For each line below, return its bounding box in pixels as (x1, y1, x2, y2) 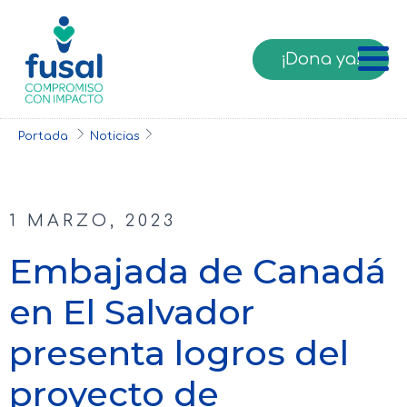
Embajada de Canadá (9, 249, 386, 293)
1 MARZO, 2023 (9, 211, 176, 230)
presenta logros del (9, 331, 349, 374)
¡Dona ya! (281, 49, 361, 68)
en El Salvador (9, 290, 254, 333)
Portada (18, 129, 72, 143)
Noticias (90, 129, 140, 143)
